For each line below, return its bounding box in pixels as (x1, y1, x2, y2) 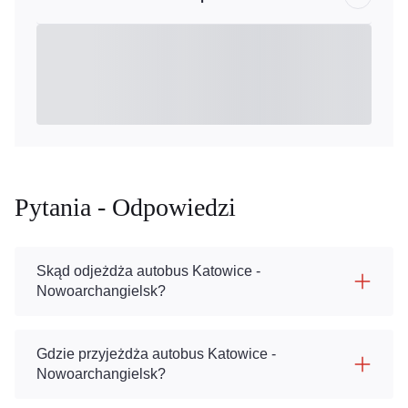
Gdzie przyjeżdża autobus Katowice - (36, 346, 276, 362)
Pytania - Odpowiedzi (15, 193, 236, 221)
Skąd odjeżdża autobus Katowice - (36, 263, 260, 279)
